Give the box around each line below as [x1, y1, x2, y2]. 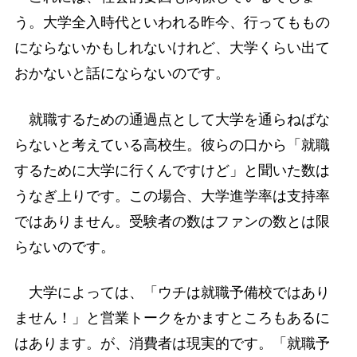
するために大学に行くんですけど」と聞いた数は [14, 162, 330, 178]
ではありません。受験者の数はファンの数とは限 [14, 213, 330, 229]
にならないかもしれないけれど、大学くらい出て [14, 40, 330, 57]
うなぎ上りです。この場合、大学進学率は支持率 [14, 187, 330, 204]
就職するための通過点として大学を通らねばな [14, 111, 330, 127]
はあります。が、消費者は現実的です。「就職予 [14, 335, 330, 351]
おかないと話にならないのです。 [14, 65, 229, 82]
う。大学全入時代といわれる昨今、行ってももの [14, 14, 330, 31]
